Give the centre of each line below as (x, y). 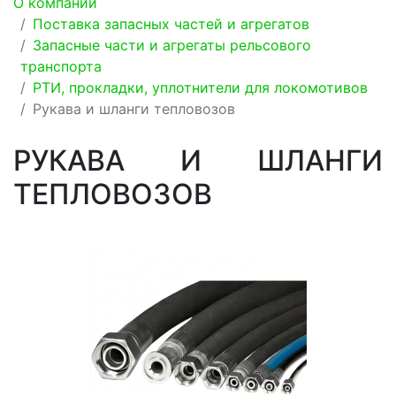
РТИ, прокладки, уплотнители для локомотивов (200, 87)
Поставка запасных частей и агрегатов (171, 23)
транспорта (61, 66)
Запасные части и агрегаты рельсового (172, 45)
